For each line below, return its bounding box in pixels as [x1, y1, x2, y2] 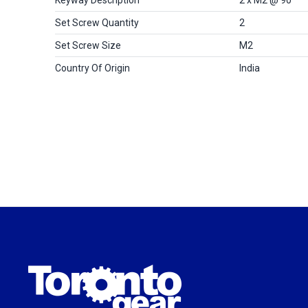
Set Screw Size [55, 39, 121, 51]
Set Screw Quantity [55, 16, 139, 28]
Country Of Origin [55, 62, 130, 74]
